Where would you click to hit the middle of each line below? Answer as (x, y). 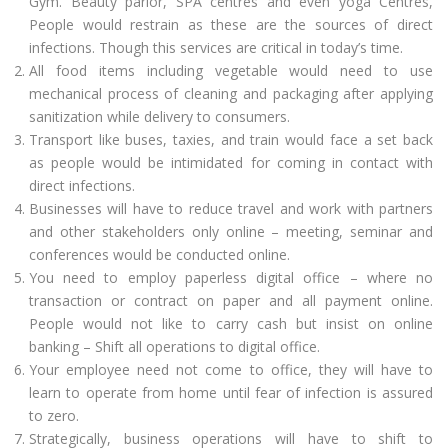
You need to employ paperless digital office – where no (231, 278)
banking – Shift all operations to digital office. (174, 347)
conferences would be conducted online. (159, 255)
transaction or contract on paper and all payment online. (231, 301)
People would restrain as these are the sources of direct (231, 25)
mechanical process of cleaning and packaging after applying (231, 94)
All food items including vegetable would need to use (231, 71)
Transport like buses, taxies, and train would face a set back (231, 140)
